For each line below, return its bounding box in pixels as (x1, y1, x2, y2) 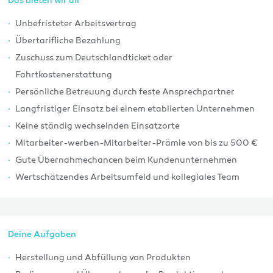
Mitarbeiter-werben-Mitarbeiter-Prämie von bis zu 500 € (15, 139, 258, 148)
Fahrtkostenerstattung (15, 71, 113, 80)
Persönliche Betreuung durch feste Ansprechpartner (15, 88, 235, 97)
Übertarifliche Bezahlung (15, 37, 121, 46)
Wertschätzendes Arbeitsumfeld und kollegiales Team (15, 173, 240, 182)
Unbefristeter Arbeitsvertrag (15, 19, 137, 29)
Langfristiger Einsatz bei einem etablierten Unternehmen (15, 105, 255, 114)
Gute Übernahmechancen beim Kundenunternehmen (15, 156, 238, 165)
